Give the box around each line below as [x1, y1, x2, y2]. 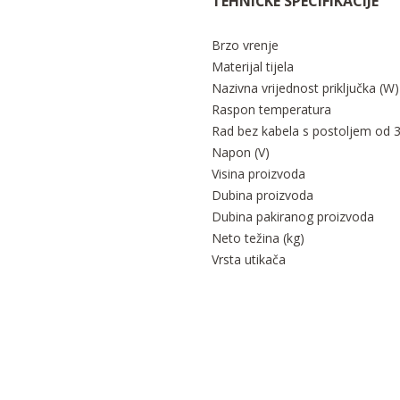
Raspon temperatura [212, 101, 331, 119]
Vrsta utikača [212, 251, 286, 269]
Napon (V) [212, 144, 270, 162]
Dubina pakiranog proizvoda [212, 208, 374, 226]
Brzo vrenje [212, 37, 279, 54]
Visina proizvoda [212, 165, 305, 183]
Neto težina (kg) [212, 229, 304, 247]
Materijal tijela [212, 58, 294, 76]
